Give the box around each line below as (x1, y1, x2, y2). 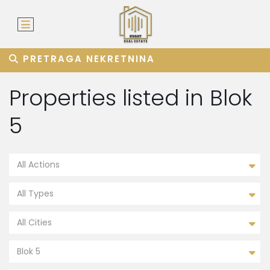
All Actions (17, 159, 60, 171)
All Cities (17, 216, 52, 228)
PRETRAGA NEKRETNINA (19, 52, 155, 65)
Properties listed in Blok (9, 83, 252, 113)
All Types (17, 187, 54, 199)
